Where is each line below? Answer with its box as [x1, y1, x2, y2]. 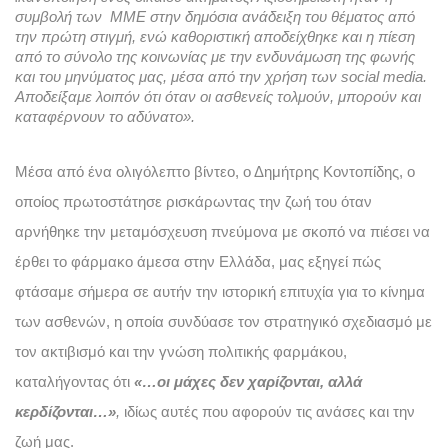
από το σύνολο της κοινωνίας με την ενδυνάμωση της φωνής [15, 48, 415, 65]
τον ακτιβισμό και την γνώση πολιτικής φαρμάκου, [15, 343, 347, 360]
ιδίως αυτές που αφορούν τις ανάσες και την [120, 403, 415, 420]
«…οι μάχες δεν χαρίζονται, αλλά [134, 373, 362, 390]
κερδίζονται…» [15, 403, 116, 420]
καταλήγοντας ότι [15, 373, 134, 390]
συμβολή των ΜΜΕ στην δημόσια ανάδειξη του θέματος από [15, 8, 415, 25]
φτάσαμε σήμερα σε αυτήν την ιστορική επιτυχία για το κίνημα [15, 283, 425, 300]
